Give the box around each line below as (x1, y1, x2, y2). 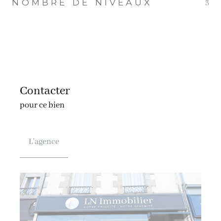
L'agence (29, 136, 59, 147)
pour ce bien (20, 100, 65, 110)
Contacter (20, 83, 70, 98)
